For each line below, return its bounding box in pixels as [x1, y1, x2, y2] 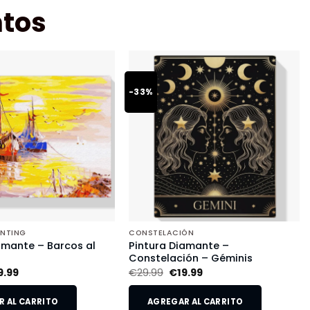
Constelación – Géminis [128, 251, 253, 266]
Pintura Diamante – [128, 239, 229, 253]
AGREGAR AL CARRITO [147, 296, 244, 308]
